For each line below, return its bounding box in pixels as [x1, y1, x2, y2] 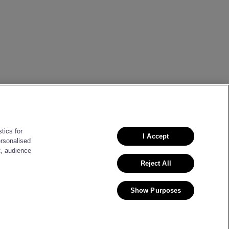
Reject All [140, 159, 171, 167]
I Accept [143, 132, 169, 140]
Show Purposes [130, 186, 181, 194]
